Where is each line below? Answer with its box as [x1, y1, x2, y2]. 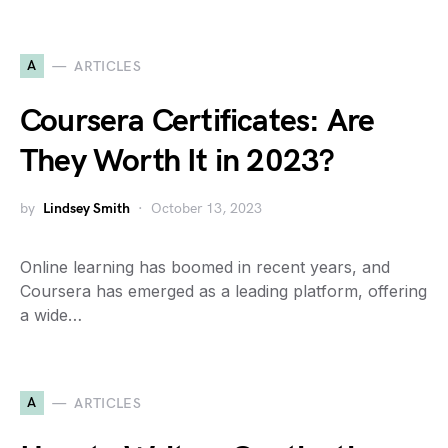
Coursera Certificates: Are [20, 102, 375, 142]
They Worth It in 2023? [20, 142, 335, 182]
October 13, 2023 [151, 200, 262, 218]
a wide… [20, 305, 82, 326]
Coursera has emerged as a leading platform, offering [20, 281, 427, 302]
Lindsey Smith [43, 200, 130, 218]
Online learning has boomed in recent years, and [20, 257, 390, 278]
